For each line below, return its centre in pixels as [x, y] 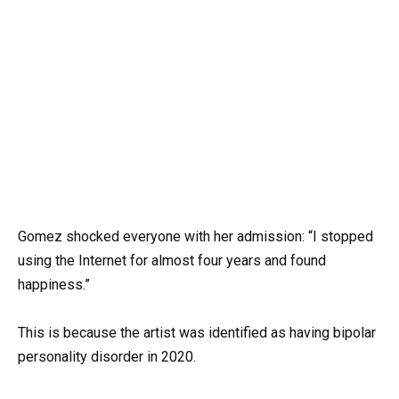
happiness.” [54, 284]
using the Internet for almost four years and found [172, 260]
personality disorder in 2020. [107, 356]
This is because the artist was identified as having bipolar [197, 332]
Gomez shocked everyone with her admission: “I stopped [195, 236]
